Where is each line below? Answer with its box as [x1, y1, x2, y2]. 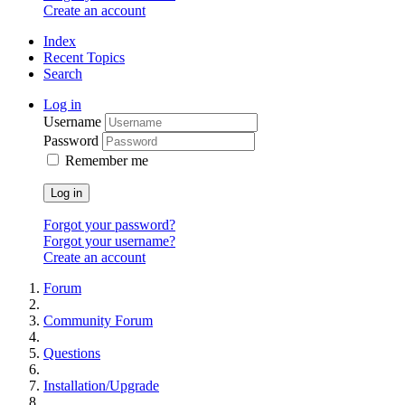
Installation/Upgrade [43, 378, 159, 394]
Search [43, 66, 82, 82]
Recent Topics [43, 50, 125, 66]
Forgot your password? [43, 217, 175, 233]
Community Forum [43, 313, 153, 329]
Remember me [65, 153, 148, 169]
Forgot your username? [43, 233, 175, 250]
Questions [43, 345, 100, 362]
